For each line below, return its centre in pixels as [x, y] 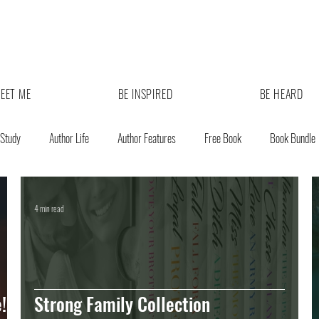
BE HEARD [282, 94]
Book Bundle [293, 138]
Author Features [147, 138]
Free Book [223, 138]
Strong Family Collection [122, 304]
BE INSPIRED [145, 94]
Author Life [69, 138]
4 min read [49, 208]
